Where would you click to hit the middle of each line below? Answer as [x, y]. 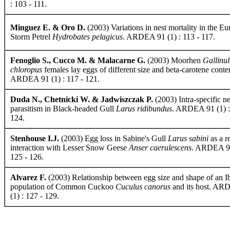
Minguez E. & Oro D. [48, 27]
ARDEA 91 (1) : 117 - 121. [55, 79]
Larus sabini [188, 138]
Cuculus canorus [143, 187]
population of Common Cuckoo [63, 187]
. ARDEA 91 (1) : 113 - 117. [169, 37]
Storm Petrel [31, 37]
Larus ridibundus [144, 109]
